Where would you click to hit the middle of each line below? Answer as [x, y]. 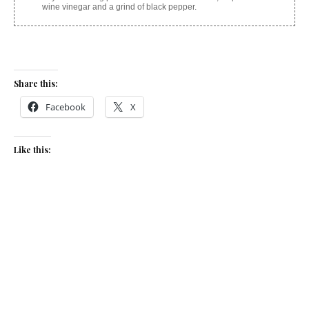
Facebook [66, 107]
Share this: [36, 84]
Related [29, 236]
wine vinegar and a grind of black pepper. [119, 7]
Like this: [32, 150]
